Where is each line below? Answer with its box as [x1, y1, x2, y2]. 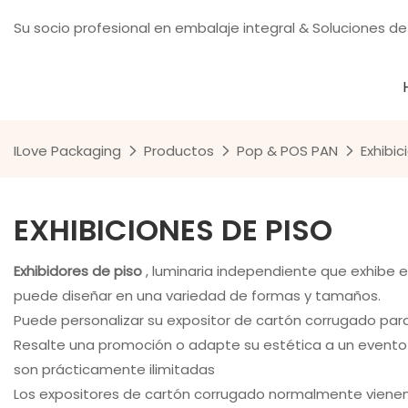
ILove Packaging [14, 141, 121, 160]
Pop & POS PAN [237, 141, 338, 160]
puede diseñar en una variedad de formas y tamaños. [14, 285, 381, 305]
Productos [144, 141, 214, 160]
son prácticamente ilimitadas [14, 359, 393, 379]
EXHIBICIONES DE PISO [14, 209, 332, 251]
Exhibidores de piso [14, 260, 146, 280]
